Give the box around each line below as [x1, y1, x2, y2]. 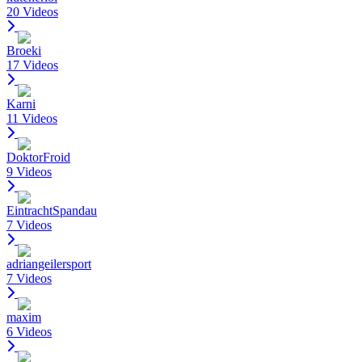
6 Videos [6, 324, 52, 339]
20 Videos [6, 4, 58, 19]
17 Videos [6, 57, 58, 72]
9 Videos [6, 164, 52, 179]
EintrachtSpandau [6, 203, 97, 217]
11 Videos [6, 111, 57, 125]
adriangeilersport [6, 256, 91, 271]
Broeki [6, 43, 41, 57]
